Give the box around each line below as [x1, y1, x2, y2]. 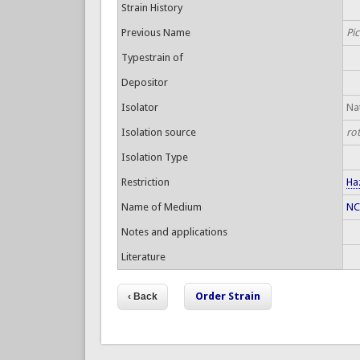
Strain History [121, 2, 182, 14]
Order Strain [195, 290, 261, 302]
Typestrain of [121, 51, 183, 63]
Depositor [121, 76, 168, 88]
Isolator [121, 101, 158, 113]
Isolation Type [121, 151, 188, 163]
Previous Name [121, 27, 190, 39]
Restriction [121, 176, 170, 188]
